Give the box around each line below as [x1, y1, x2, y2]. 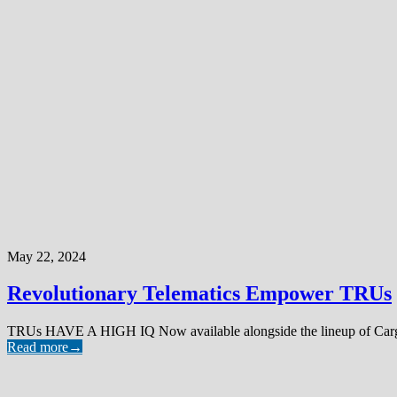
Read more [7, 339, 68, 355]
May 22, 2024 [7, 248, 86, 264]
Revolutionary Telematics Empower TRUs [7, 282, 392, 306]
